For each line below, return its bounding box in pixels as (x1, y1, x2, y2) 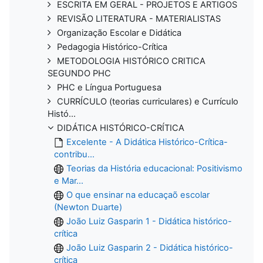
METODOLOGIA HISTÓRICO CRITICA (57, 55, 205, 66)
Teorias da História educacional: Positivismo (66, 163, 242, 174)
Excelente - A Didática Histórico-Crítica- (66, 136, 228, 147)
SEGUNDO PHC (48, 68, 111, 79)
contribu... (54, 149, 95, 160)
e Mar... (54, 175, 83, 186)
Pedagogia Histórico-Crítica (57, 41, 167, 52)
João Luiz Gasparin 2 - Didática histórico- (66, 242, 233, 253)
